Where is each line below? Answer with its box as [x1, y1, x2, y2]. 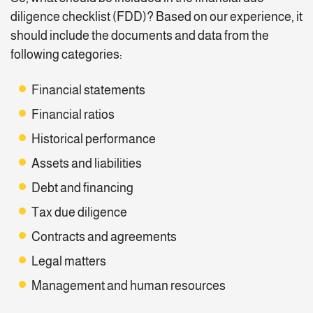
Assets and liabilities [31, 156, 142, 171]
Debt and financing [31, 181, 133, 196]
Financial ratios [31, 108, 115, 122]
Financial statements [31, 83, 145, 98]
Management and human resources [31, 279, 226, 293]
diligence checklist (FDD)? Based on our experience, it [10, 10, 303, 24]
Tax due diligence [31, 205, 127, 220]
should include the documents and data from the [10, 29, 269, 43]
